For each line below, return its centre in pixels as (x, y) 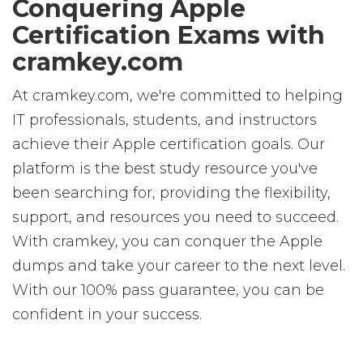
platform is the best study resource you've (165, 169)
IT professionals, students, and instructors (164, 120)
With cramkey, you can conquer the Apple (167, 241)
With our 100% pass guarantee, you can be (168, 290)
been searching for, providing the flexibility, (171, 193)
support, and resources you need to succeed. (175, 217)
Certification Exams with (169, 35)
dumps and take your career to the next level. (179, 266)
